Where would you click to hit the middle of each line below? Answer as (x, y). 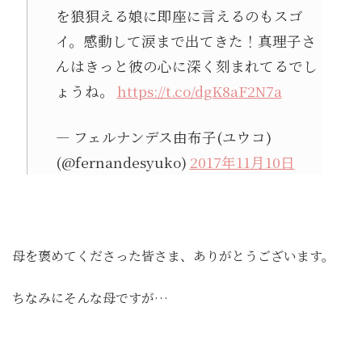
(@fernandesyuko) (122, 162)
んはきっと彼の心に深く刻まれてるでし (186, 65)
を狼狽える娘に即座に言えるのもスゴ (179, 15)
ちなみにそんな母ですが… (90, 298)
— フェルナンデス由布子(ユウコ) (163, 137)
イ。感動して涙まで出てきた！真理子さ (185, 40)
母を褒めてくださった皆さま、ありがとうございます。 (173, 256)
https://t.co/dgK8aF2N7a (199, 90)
